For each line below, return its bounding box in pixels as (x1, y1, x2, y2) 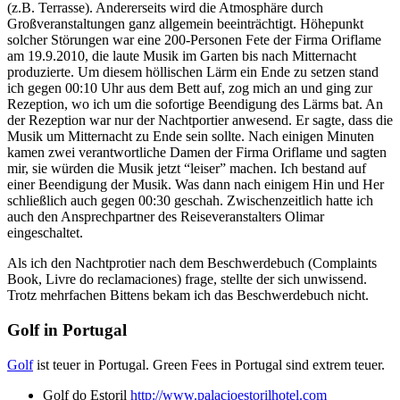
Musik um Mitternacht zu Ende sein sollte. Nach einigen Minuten (7, 129, 374, 145)
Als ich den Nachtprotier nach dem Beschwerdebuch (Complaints (7, 255, 377, 271)
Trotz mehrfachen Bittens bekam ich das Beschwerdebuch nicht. (7, 287, 369, 304)
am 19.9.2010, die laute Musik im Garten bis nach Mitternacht (7, 48, 356, 64)
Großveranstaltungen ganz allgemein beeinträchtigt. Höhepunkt (7, 16, 363, 32)
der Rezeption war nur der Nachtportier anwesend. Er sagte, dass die (7, 112, 393, 129)
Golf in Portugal (7, 320, 127, 339)
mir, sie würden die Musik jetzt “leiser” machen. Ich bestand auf (7, 161, 366, 177)
